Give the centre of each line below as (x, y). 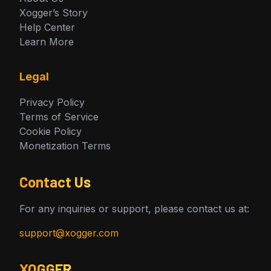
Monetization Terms (65, 146)
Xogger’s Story (54, 13)
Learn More (47, 42)
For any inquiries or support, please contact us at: (134, 209)
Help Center (47, 27)
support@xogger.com (69, 233)
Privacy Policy (52, 102)
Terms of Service (59, 117)
